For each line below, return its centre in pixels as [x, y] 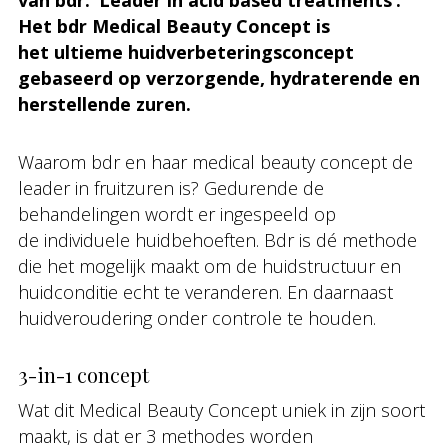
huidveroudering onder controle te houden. [197, 318]
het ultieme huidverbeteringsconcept [186, 52]
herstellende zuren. [104, 104]
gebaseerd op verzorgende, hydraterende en [219, 78]
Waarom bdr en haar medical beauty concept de [215, 162]
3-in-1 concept [83, 374]
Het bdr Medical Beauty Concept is [174, 26]
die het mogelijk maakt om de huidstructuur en [209, 266]
